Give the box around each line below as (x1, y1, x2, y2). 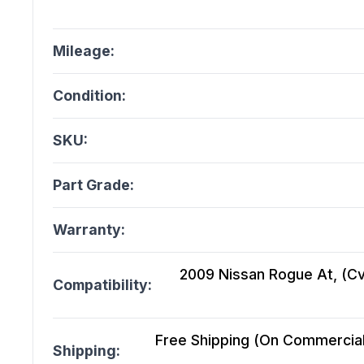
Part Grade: (53, 176, 134, 194)
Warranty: (53, 221, 125, 239)
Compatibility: (53, 276, 152, 294)
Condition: (53, 87, 126, 105)
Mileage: (53, 42, 115, 60)
